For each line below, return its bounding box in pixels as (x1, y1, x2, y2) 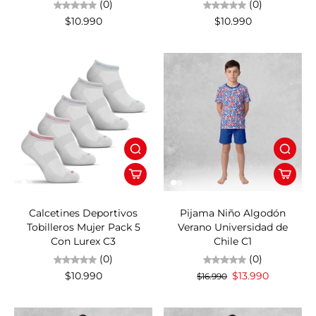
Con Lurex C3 (51, 235, 116, 248)
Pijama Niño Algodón (180, 207, 286, 220)
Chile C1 (214, 235, 252, 248)
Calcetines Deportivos (29, 207, 138, 220)
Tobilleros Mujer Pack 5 (26, 221, 140, 234)
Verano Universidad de (178, 221, 288, 234)
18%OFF (167, 186, 202, 197)
